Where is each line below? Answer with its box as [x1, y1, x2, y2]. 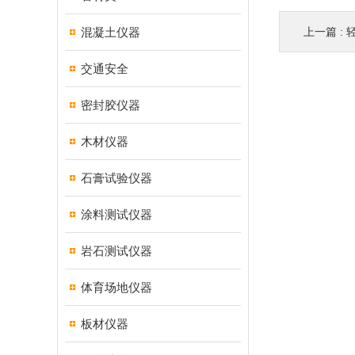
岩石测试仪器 [81, 244, 152, 258]
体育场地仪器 [81, 281, 152, 294]
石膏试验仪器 [81, 171, 152, 185]
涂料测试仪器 [81, 208, 152, 221]
